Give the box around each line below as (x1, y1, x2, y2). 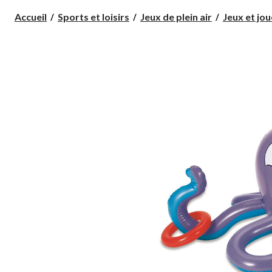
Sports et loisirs (58, 10, 129, 22)
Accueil (15, 10, 47, 22)
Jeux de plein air (140, 10, 212, 22)
